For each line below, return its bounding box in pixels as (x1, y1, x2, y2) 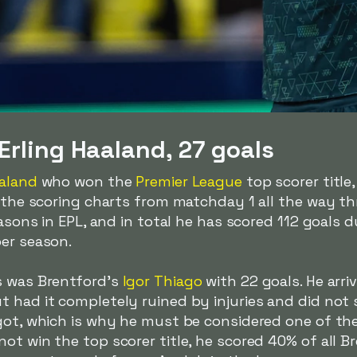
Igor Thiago (122, 271, 202, 290)
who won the (37, 171, 136, 190)
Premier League (135, 171, 242, 190)
